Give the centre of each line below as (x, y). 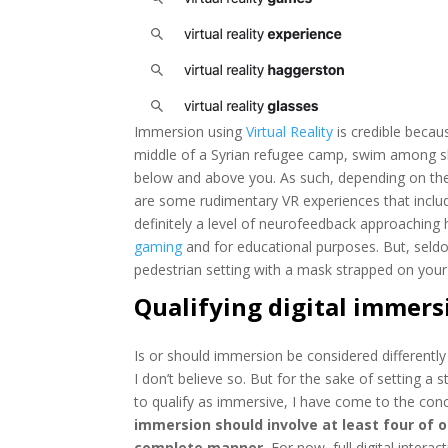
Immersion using (190, 132)
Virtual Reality (290, 132)
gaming (158, 247)
